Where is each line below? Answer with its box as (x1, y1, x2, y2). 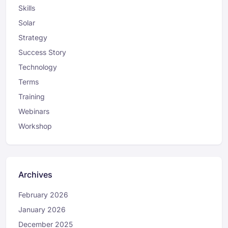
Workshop (18, 122, 52, 131)
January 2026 (18, 205, 66, 214)
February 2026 (18, 190, 68, 199)
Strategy (18, 33, 47, 42)
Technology (18, 63, 57, 72)
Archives (18, 169, 52, 180)
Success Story (18, 48, 66, 57)
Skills (18, 4, 35, 13)
